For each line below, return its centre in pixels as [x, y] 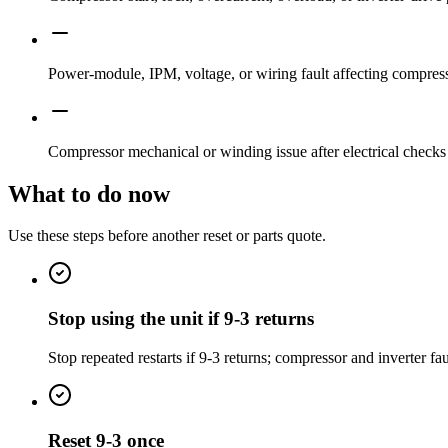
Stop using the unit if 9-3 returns [181, 319]
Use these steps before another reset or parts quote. [167, 236]
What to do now [89, 193]
